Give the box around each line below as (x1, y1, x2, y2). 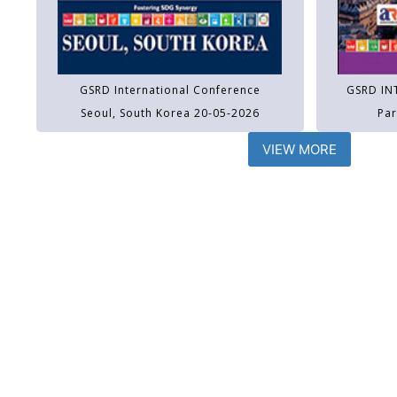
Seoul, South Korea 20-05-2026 (80, 105, 260, 121)
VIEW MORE (262, 141, 337, 158)
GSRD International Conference (79, 82, 261, 97)
